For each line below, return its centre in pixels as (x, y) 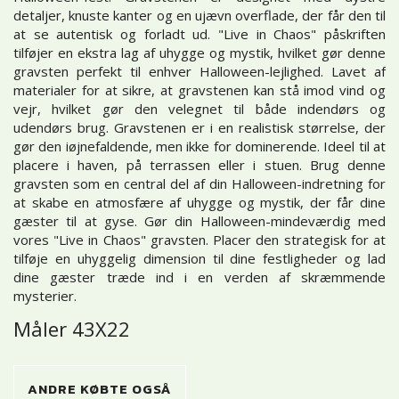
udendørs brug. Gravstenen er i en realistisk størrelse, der (199, 128)
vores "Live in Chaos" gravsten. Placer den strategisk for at (199, 240)
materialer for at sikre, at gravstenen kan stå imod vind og (199, 90)
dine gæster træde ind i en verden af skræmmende (199, 277)
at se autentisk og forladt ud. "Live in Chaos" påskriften (199, 34)
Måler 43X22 (72, 328)
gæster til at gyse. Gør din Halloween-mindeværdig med (199, 221)
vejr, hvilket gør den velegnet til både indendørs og (199, 109)
